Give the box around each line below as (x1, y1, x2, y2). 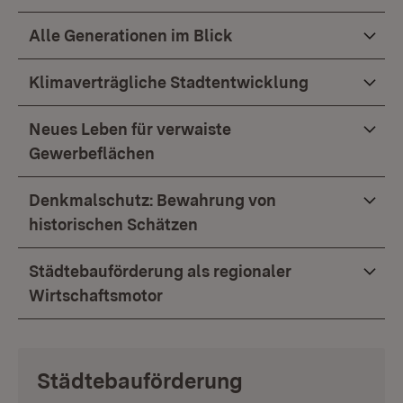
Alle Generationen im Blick (29, 26, 233, 45)
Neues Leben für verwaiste (29, 120, 231, 139)
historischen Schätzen (29, 215, 198, 234)
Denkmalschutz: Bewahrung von (29, 191, 276, 210)
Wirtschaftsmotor (29, 286, 163, 305)
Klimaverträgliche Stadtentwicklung (29, 73, 309, 92)
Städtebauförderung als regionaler (29, 262, 291, 281)
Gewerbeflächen (29, 144, 155, 163)
